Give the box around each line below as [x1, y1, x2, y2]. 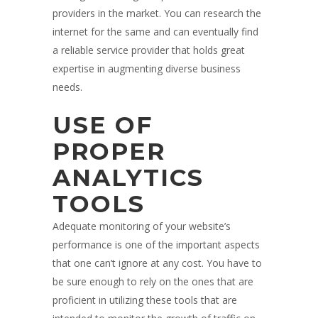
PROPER [53, 137, 165, 166]
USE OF [53, 111, 153, 140]
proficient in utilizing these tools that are [53, 293, 237, 307]
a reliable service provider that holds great [53, 43, 245, 57]
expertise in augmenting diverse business [53, 62, 241, 76]
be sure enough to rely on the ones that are [53, 275, 253, 289]
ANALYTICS [53, 163, 204, 192]
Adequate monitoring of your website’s [53, 219, 231, 234]
